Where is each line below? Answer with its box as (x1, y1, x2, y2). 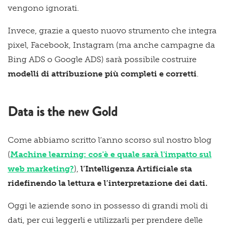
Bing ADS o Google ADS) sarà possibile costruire (8, 54, 197, 64)
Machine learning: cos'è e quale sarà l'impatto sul (10, 149, 212, 159)
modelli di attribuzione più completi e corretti (8, 68, 197, 79)
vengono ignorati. (8, 3, 79, 13)
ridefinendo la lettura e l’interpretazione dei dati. (8, 178, 207, 188)
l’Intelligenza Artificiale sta (81, 163, 192, 174)
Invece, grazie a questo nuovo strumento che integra (8, 25, 217, 35)
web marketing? (8, 163, 74, 174)
